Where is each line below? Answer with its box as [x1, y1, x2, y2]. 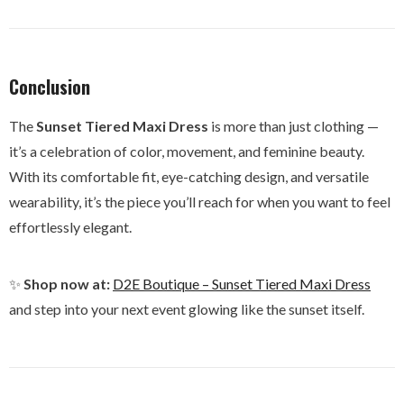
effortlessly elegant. [9, 218, 132, 236]
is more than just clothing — [208, 117, 379, 135]
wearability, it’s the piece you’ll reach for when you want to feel [9, 193, 390, 211]
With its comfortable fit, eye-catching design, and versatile [9, 168, 369, 186]
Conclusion [9, 73, 90, 101]
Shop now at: [23, 275, 110, 293]
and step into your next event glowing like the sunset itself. [9, 300, 364, 318]
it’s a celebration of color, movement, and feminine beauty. [9, 142, 364, 161]
